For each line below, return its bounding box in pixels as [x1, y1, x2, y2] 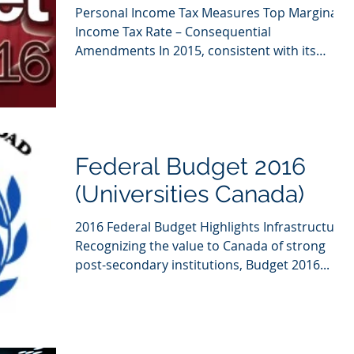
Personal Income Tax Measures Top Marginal [75, 4, 341, 21]
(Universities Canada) [75, 180, 304, 209]
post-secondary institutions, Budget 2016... [75, 256, 330, 274]
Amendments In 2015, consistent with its [75, 42, 316, 59]
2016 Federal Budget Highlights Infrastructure [75, 218, 347, 236]
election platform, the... [75, 61, 213, 78]
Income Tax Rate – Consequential [75, 23, 271, 40]
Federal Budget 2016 [75, 153, 306, 181]
